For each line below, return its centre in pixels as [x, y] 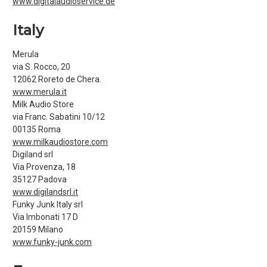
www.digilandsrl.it [45, 192]
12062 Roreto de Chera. [57, 79]
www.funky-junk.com [52, 242]
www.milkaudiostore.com [60, 142]
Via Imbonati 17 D [45, 217]
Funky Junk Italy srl [48, 204]
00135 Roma [37, 129]
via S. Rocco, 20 [41, 67]
